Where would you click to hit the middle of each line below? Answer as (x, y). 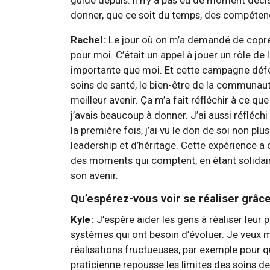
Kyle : (82, 219)
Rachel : (88, 39)
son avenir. (96, 175)
